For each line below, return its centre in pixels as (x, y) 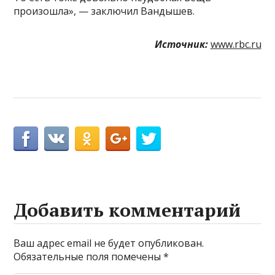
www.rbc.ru (236, 44)
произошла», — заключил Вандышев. (104, 11)
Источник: (181, 44)
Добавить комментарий (127, 210)
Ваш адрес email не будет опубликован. (109, 243)
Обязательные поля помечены (89, 256)
